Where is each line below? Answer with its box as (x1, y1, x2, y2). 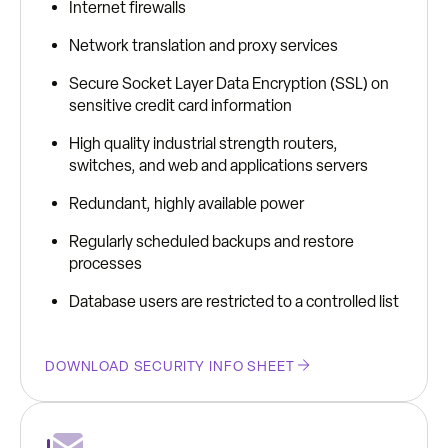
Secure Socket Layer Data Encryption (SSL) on (69, 73, 389, 93)
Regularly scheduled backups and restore (69, 231, 354, 251)
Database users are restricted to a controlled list (69, 291, 399, 311)
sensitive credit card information (69, 95, 292, 115)
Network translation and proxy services (69, 35, 338, 55)
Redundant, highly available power (69, 193, 304, 213)
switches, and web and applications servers (69, 155, 368, 175)
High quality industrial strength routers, (69, 133, 338, 153)
